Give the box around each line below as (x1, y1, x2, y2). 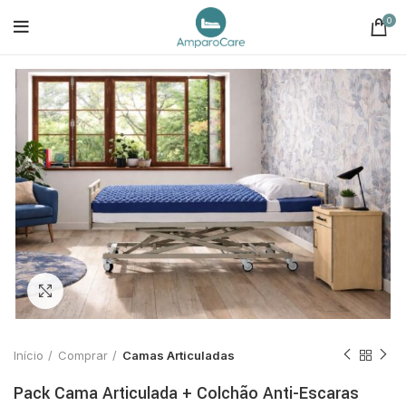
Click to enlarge (63, 283, 156, 298)
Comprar (58, 347, 108, 362)
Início (14, 347, 43, 362)
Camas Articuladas (122, 347, 235, 362)
